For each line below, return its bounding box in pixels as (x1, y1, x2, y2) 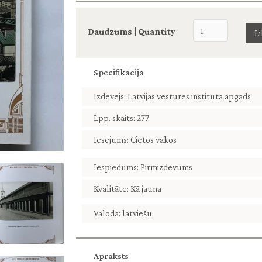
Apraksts (94, 251, 129, 261)
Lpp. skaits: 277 (94, 113, 149, 123)
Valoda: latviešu (94, 208, 152, 218)
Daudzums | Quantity (88, 26, 175, 36)
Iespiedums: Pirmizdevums (94, 162, 192, 172)
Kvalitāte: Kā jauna (94, 184, 161, 194)
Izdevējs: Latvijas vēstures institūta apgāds (94, 91, 251, 101)
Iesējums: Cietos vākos (94, 135, 177, 144)
